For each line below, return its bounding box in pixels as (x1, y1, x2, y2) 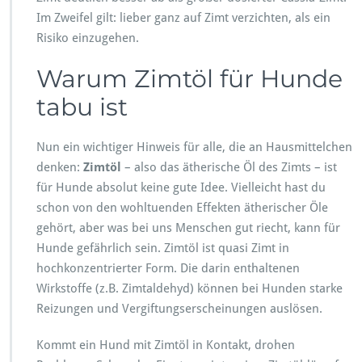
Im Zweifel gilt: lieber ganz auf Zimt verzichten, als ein (36, 10, 330, 25)
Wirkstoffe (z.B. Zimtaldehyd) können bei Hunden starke (36, 280, 343, 296)
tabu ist (36, 91, 128, 122)
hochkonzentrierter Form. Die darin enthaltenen (36, 260, 300, 276)
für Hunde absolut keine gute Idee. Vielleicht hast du (36, 179, 326, 195)
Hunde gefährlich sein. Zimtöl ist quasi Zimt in (36, 240, 289, 255)
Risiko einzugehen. (36, 30, 139, 45)
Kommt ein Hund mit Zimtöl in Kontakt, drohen (36, 337, 295, 352)
